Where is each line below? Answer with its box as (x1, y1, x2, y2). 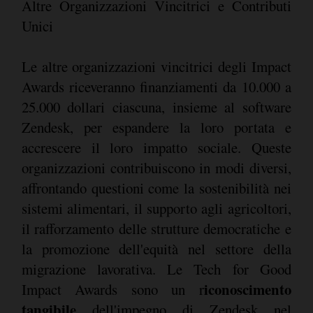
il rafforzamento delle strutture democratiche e (21, 218, 291, 238)
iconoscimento (203, 278, 291, 300)
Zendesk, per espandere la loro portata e (21, 117, 291, 137)
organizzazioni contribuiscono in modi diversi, (21, 157, 291, 177)
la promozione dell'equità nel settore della (21, 238, 291, 259)
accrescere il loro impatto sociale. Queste (21, 137, 291, 157)
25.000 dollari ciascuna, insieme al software (21, 96, 291, 117)
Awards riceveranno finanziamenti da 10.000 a (21, 76, 291, 96)
